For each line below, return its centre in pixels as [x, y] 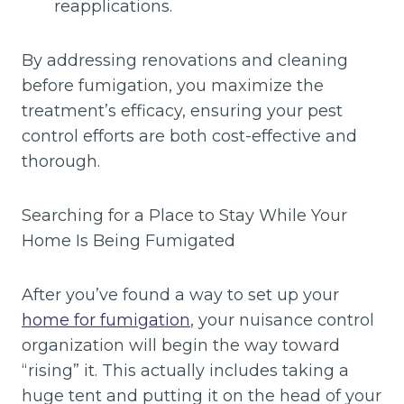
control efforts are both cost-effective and [189, 137]
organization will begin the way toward [181, 346]
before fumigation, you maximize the [173, 86]
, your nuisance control [282, 321]
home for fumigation [106, 321]
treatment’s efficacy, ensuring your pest [182, 111]
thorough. [61, 162]
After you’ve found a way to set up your [180, 295]
